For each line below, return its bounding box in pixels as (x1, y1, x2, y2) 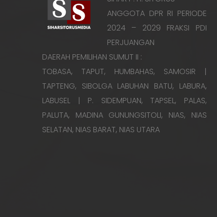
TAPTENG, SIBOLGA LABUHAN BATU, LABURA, (42, 80, 207, 92)
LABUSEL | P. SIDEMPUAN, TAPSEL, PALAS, (42, 95, 207, 107)
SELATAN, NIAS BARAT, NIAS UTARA (42, 124, 160, 136)
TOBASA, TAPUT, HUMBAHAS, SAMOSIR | (42, 66, 207, 77)
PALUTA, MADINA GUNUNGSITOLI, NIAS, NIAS (42, 109, 207, 121)
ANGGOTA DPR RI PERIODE (107, 8, 207, 19)
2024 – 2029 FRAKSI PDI (107, 22, 207, 34)
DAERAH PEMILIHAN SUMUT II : (42, 51, 142, 63)
